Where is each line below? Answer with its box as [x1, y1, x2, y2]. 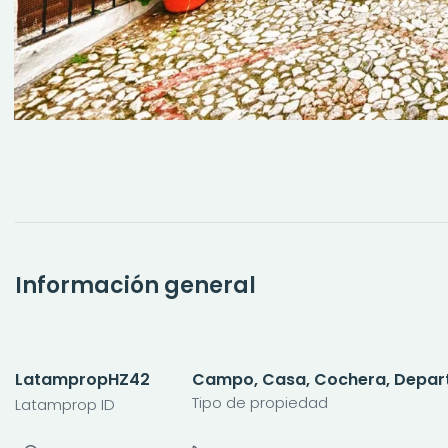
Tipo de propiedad [192, 391, 328, 413]
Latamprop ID [15, 393, 115, 415]
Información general [15, 269, 256, 301]
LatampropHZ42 [15, 367, 150, 391]
